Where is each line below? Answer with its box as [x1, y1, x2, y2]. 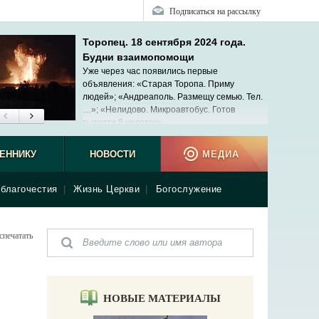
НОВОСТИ [89, 149, 135, 159]
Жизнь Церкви [73, 184, 140, 194]
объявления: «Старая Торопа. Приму [83, 79, 234, 89]
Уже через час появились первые [83, 66, 218, 76]
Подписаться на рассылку [169, 5, 261, 16]
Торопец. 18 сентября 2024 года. [83, 36, 246, 48]
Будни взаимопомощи [83, 51, 194, 63]
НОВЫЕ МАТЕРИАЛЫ [103, 290, 221, 305]
